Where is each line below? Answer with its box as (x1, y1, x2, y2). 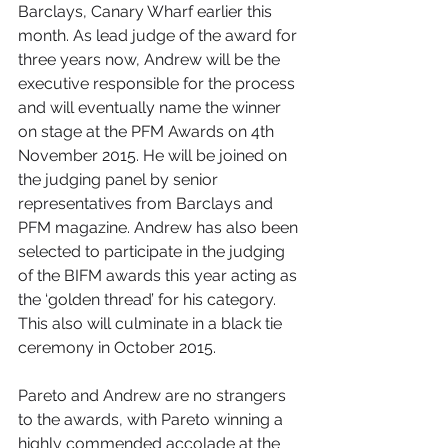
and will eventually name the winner (18, 98, 285, 118)
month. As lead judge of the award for (18, 26, 301, 46)
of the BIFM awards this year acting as (18, 266, 301, 286)
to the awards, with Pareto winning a (18, 410, 287, 430)
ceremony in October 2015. (18, 338, 220, 358)
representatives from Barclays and (18, 194, 277, 214)
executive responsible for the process (18, 74, 299, 94)
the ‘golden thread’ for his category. (18, 290, 280, 310)
